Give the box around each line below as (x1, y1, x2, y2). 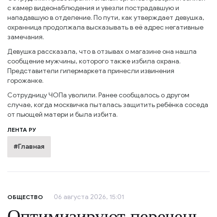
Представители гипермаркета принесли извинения (7, 67, 174, 76)
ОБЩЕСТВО (7, 193, 43, 201)
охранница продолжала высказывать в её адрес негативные (7, 23, 203, 32)
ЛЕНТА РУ (7, 126, 36, 134)
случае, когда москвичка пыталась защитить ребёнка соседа (7, 101, 208, 109)
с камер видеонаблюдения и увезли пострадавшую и (7, 4, 179, 13)
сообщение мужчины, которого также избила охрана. (7, 57, 181, 66)
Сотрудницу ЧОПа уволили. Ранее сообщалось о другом (7, 91, 189, 100)
